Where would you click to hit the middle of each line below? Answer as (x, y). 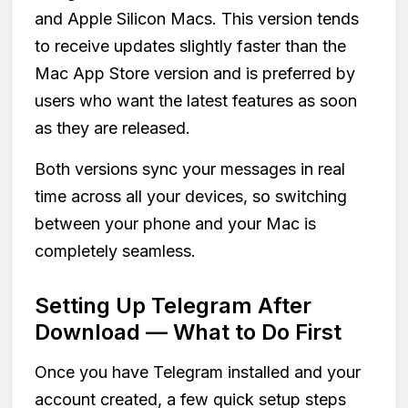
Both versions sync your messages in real (190, 168)
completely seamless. (115, 250)
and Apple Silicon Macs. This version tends (197, 18)
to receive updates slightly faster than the (190, 46)
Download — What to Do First (188, 331)
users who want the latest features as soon (196, 100)
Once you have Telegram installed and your (198, 372)
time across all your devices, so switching (191, 196)
